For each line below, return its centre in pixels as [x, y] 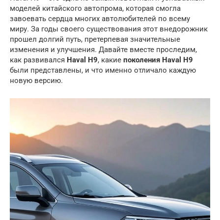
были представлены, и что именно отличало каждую [103, 70]
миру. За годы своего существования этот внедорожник [109, 29]
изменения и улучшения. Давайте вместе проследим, [103, 50]
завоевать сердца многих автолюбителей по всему [100, 19]
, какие [110, 60]
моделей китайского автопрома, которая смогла [95, 8]
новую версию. [36, 81]
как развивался [38, 60]
